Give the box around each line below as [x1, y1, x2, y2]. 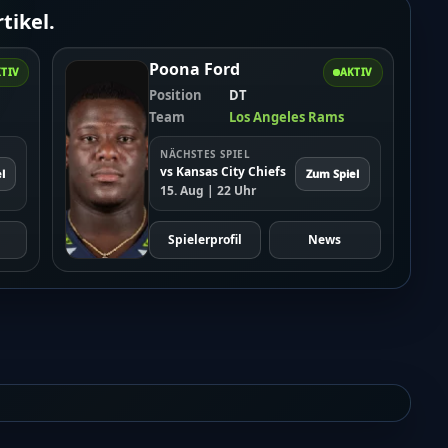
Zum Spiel [305, 165, 359, 181]
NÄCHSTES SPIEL [160, 147, 250, 162]
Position [149, 86, 203, 105]
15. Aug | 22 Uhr [160, 182, 257, 200]
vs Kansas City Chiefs [160, 163, 287, 181]
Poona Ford [149, 58, 241, 81]
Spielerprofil [168, 231, 243, 249]
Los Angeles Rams [229, 108, 345, 127]
